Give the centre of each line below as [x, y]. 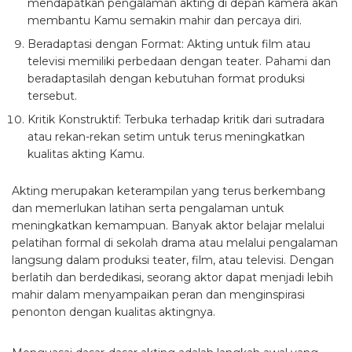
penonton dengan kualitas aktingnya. [114, 312]
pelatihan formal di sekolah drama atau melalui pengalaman [175, 242]
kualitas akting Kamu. [86, 154]
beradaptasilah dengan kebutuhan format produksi [166, 78]
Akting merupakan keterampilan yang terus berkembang [169, 191]
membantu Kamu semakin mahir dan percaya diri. [165, 20]
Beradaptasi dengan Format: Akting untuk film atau [169, 44]
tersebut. [52, 95]
